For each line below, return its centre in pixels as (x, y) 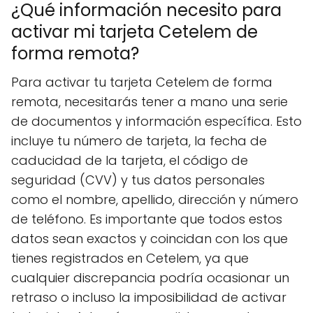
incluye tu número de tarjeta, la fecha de (139, 140)
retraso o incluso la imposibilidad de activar (149, 297)
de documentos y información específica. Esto (156, 121)
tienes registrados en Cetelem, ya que (130, 258)
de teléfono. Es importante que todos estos (147, 219)
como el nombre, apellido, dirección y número (155, 199)
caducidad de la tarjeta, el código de (130, 160)
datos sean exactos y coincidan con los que (150, 238)
